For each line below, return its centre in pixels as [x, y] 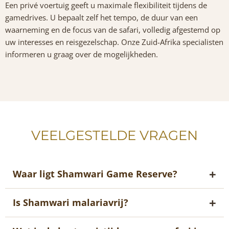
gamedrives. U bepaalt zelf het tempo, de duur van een [101, 17]
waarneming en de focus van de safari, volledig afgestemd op [113, 29]
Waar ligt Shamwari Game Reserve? [95, 174]
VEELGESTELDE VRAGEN [114, 135]
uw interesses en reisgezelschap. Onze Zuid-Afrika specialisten [114, 42]
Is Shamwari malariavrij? [71, 202]
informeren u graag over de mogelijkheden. [82, 54]
